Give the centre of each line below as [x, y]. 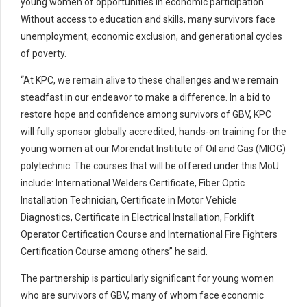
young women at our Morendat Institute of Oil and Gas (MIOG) [153, 149]
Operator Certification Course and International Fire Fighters [149, 235]
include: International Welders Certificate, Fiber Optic [133, 183]
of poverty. [46, 54]
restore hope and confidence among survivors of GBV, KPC [146, 115]
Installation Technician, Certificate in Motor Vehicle [129, 200]
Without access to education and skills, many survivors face [148, 20]
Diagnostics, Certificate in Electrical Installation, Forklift [137, 218]
